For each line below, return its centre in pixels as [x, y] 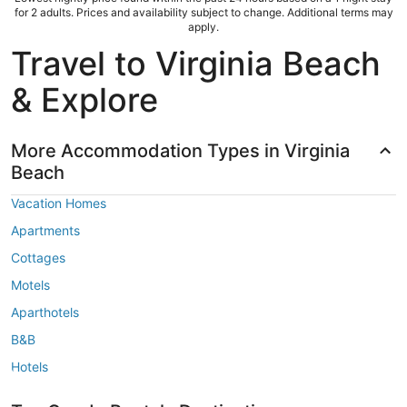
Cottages [38, 257]
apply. [203, 26]
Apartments [45, 230]
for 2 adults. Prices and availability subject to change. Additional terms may [203, 12]
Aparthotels [45, 312]
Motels [30, 284]
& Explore [84, 99]
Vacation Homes [59, 203]
